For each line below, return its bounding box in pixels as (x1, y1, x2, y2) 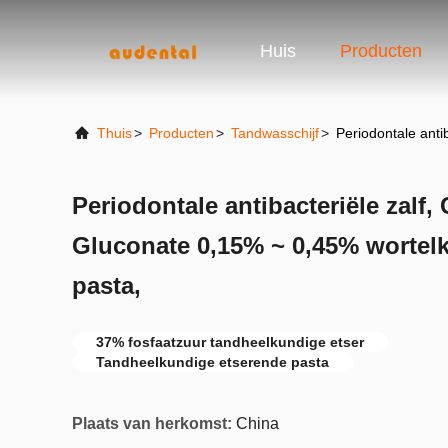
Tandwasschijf (231, 125, 319, 141)
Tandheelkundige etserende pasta (96, 354, 329, 370)
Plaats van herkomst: (72, 415, 232, 432)
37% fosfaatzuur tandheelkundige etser (96, 334, 364, 350)
